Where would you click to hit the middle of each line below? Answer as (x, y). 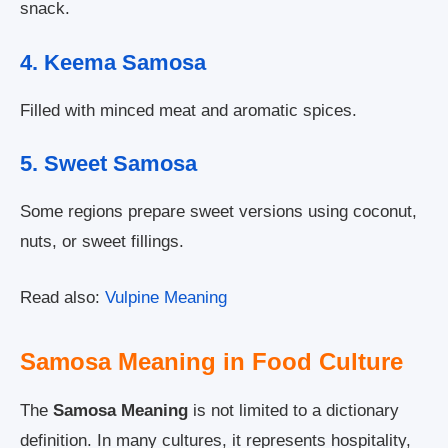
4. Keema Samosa (113, 62)
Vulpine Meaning (166, 297)
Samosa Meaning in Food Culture (211, 361)
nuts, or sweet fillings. (102, 242)
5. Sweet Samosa (108, 164)
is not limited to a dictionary (293, 410)
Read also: (62, 297)
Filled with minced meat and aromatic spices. (188, 110)
